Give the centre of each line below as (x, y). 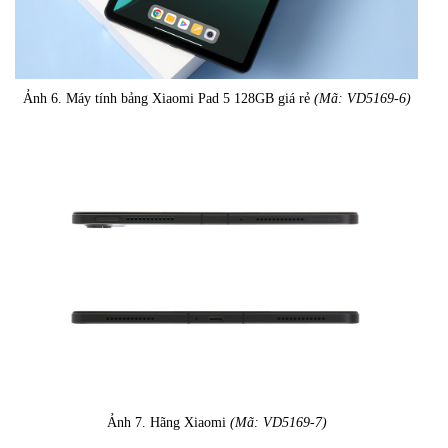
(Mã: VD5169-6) (362, 99)
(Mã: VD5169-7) (278, 423)
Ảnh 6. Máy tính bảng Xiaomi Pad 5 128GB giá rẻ (168, 99)
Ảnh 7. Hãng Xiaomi (168, 423)
